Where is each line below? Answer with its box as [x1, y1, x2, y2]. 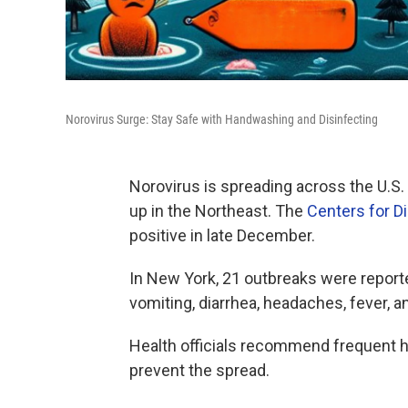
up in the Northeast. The [129, 201, 307, 220]
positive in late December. [129, 226, 315, 245]
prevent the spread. [129, 361, 270, 380]
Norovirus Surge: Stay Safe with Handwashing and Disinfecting [66, 112, 378, 127]
